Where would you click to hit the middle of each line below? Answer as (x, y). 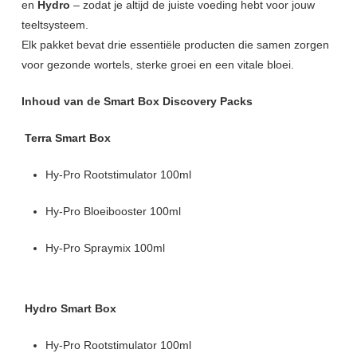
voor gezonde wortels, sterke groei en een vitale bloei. (157, 65)
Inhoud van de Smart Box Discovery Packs (137, 102)
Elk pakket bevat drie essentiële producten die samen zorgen (175, 45)
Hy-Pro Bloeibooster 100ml (113, 212)
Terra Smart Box (66, 138)
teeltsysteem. (55, 25)
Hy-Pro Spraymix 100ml (105, 248)
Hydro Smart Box (69, 309)
